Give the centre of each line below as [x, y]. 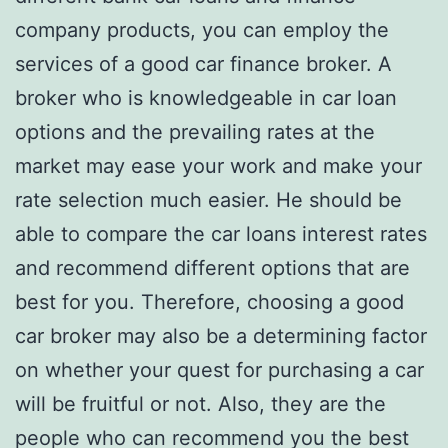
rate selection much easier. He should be [208, 199]
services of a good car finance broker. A [203, 63]
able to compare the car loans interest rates [221, 233]
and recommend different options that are [212, 267]
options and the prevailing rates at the [195, 131]
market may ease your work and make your [218, 165]
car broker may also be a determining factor [221, 335]
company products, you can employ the [202, 29]
